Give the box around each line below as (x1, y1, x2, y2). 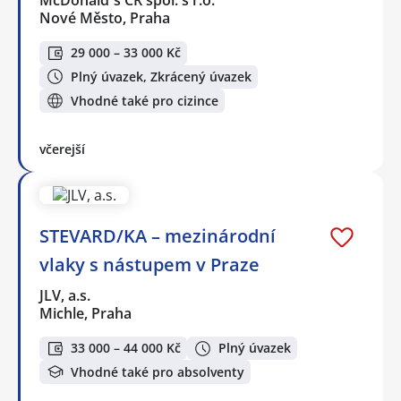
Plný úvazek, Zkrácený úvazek (71, 67, 252, 85)
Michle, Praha (39, 303, 132, 323)
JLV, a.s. (39, 285, 92, 305)
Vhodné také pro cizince (71, 91, 218, 109)
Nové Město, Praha (39, 8, 170, 29)
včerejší (39, 140, 85, 158)
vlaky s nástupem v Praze (39, 252, 260, 277)
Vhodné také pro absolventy (71, 363, 244, 380)
